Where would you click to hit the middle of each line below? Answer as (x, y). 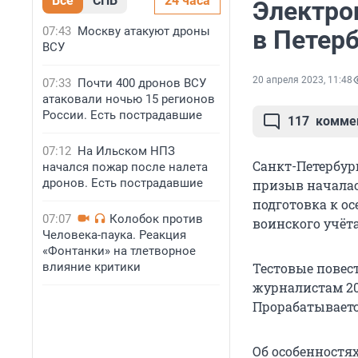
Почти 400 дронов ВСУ (142, 83)
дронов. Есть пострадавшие (123, 183)
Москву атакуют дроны (144, 31)
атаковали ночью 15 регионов (129, 99)
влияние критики (91, 267)
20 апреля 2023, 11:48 (302, 80)
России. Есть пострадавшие (122, 115)
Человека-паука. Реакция (114, 235)
